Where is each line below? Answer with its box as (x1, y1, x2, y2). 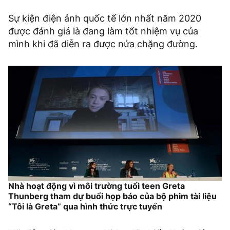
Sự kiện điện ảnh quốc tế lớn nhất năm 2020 (8, 12, 201, 24)
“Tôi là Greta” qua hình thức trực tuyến (8, 201, 162, 212)
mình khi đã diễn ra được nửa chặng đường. (8, 38, 198, 49)
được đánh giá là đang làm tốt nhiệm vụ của (8, 25, 198, 36)
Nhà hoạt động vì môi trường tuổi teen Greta (8, 180, 185, 191)
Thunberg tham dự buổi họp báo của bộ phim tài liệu (8, 190, 217, 201)
